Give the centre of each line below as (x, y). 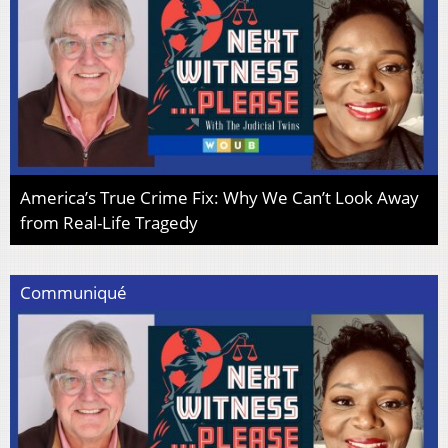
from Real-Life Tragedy (109, 222)
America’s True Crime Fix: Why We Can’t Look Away (219, 197)
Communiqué (73, 292)
